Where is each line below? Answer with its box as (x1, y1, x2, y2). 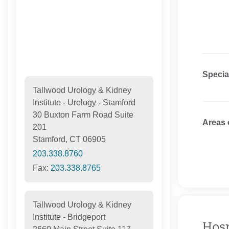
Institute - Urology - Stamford (32, 98, 135, 107)
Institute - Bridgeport (32, 213, 105, 222)
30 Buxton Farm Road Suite (32, 110, 133, 120)
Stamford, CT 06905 (32, 135, 106, 144)
